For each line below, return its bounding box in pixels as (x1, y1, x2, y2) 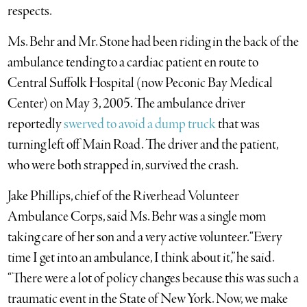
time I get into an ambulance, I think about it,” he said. (8, 249, 275, 268)
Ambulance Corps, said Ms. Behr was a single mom (8, 208, 267, 227)
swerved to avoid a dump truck (64, 115, 217, 134)
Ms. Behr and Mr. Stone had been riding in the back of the (8, 33, 299, 52)
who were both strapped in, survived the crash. (8, 156, 239, 175)
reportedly (8, 115, 64, 134)
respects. (8, 2, 53, 21)
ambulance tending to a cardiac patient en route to (8, 53, 259, 73)
